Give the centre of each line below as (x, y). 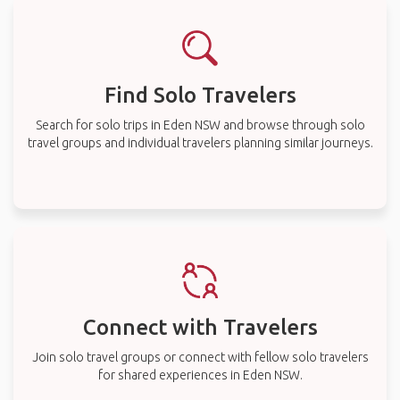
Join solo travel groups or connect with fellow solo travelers (200, 357)
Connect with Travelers (200, 327)
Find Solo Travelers (200, 95)
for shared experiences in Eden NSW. (200, 375)
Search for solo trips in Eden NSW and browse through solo (200, 125)
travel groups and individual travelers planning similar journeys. (200, 143)
